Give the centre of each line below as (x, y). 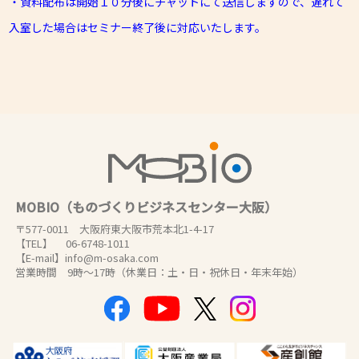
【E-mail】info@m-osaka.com (87, 258)
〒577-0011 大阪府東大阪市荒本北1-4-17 (115, 229)
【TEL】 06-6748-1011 (73, 244)
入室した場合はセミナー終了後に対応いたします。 (138, 27)
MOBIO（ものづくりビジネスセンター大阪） (146, 207)
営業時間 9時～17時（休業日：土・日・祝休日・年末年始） (159, 272)
